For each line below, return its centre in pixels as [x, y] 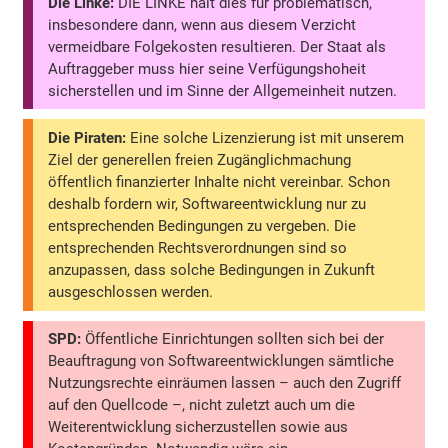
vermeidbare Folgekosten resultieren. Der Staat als [217, 46]
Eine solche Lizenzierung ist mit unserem [265, 138]
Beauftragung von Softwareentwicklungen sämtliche [221, 361]
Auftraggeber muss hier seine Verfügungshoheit [207, 68]
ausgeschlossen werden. [131, 292]
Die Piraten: [87, 138]
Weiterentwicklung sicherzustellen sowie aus [198, 427]
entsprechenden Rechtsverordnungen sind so [198, 248]
